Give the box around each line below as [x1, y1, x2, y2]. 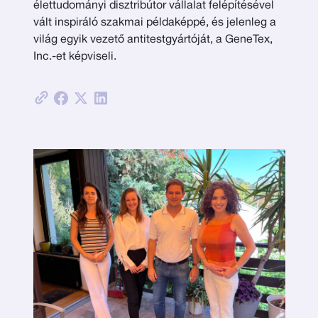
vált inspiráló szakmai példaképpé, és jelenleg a [33, 18, 276, 28]
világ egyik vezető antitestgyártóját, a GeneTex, [33, 35, 273, 45]
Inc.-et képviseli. [33, 52, 116, 62]
